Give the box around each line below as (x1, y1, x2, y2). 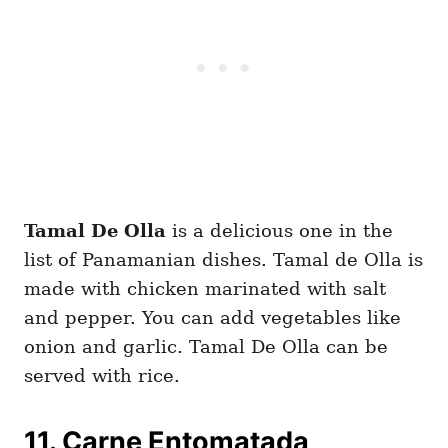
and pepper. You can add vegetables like (24, 306, 401, 328)
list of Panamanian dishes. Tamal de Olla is (24, 248, 423, 270)
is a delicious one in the (166, 219, 393, 241)
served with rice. (24, 364, 180, 386)
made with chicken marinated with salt (24, 277, 386, 299)
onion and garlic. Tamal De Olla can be (24, 335, 388, 357)
